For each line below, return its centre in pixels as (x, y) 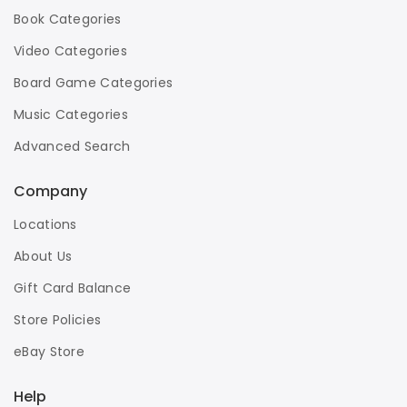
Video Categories (70, 51)
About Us (43, 256)
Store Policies (58, 320)
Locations (45, 224)
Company (50, 191)
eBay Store (49, 352)
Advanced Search (72, 146)
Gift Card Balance (73, 288)
